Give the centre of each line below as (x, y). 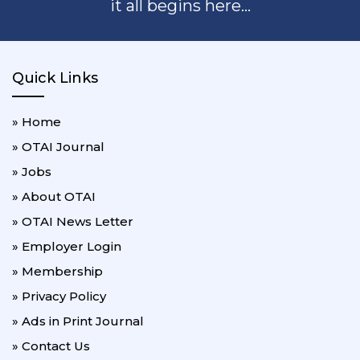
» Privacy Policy (59, 296)
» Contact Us (51, 346)
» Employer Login (67, 246)
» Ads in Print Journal (78, 321)
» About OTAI (54, 196)
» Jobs (32, 172)
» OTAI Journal (58, 147)
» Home (37, 122)
